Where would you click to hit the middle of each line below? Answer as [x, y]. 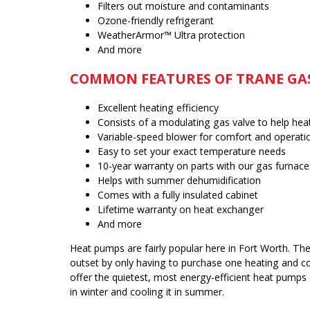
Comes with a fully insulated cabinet [178, 194]
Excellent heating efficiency [158, 107]
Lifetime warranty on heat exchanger [181, 209]
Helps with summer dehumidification [179, 180]
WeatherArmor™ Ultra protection [171, 35]
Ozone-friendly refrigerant [156, 20]
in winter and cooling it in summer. [147, 291]
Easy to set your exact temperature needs [192, 151]
